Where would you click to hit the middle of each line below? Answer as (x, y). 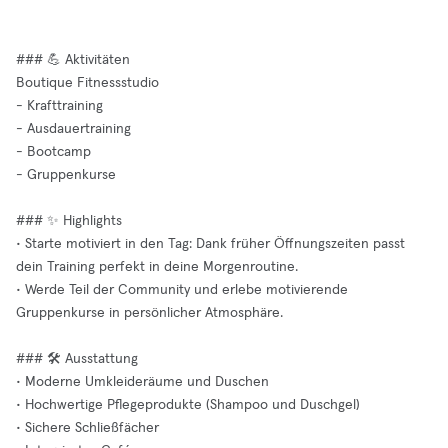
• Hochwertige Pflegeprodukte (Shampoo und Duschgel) (188, 405)
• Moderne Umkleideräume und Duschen (142, 382)
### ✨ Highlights (69, 221)
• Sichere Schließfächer (87, 428)
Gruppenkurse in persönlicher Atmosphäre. (149, 313)
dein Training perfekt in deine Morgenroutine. (157, 267)
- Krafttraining (59, 106)
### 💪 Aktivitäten (73, 60)
